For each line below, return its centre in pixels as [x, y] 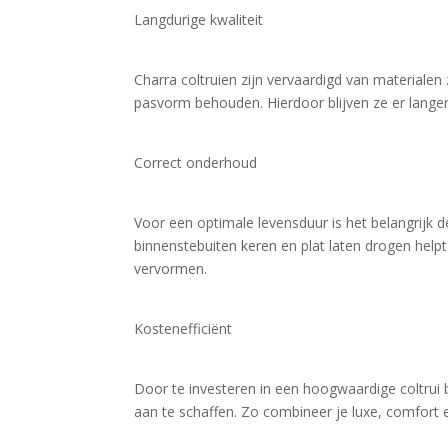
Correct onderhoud [196, 162]
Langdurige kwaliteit [199, 19]
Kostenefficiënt [183, 328]
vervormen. [171, 268]
